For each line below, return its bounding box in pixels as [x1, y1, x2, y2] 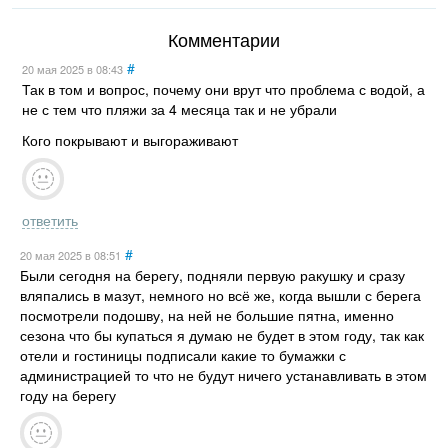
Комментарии [168, 26, 280, 53]
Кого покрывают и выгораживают [22, 130, 238, 151]
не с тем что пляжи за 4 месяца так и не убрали [22, 99, 337, 120]
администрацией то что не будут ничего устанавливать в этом [19, 364, 427, 385]
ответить [22, 209, 78, 230]
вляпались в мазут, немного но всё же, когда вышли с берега [19, 284, 421, 305]
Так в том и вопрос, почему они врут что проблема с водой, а [22, 79, 425, 100]
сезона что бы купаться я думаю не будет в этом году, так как [19, 324, 424, 345]
